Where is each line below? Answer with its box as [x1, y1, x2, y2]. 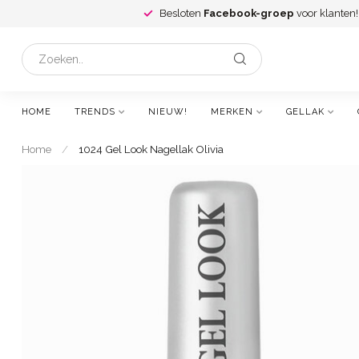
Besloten [159, 7, 204, 19]
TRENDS [75, 107, 115, 117]
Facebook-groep [204, 7, 294, 19]
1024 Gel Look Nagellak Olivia [79, 143, 224, 155]
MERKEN [211, 107, 253, 117]
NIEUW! [148, 107, 188, 117]
